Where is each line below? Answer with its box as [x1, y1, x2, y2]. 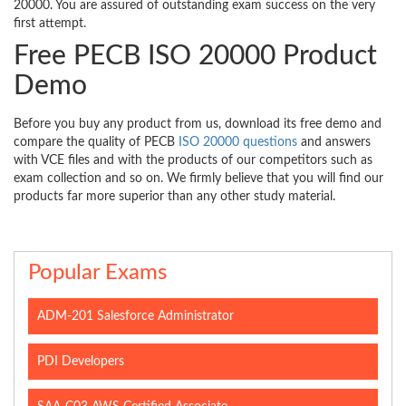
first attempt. [14, 17, 86, 31]
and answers [297, 136, 371, 150]
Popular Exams [28, 262, 167, 285]
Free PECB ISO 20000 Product [14, 43, 377, 71]
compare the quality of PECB [14, 136, 179, 150]
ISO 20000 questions [179, 136, 297, 150]
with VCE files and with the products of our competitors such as [14, 154, 372, 168]
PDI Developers [37, 355, 124, 369]
